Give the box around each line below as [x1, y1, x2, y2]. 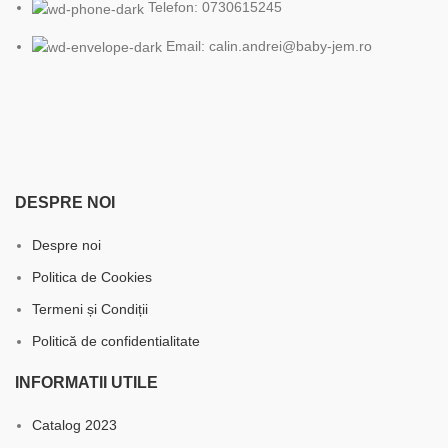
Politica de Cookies [32, 268, 152, 285]
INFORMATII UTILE [15, 373, 158, 391]
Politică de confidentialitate [32, 332, 200, 349]
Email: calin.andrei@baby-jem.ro [166, 37, 372, 54]
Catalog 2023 [32, 416, 117, 433]
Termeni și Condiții [32, 300, 148, 317]
